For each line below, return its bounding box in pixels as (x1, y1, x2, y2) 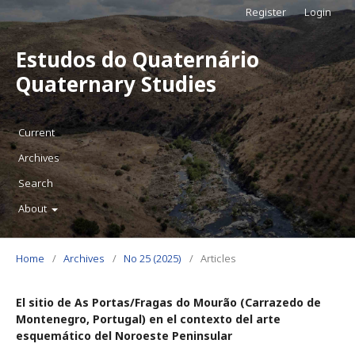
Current (18, 125, 55, 139)
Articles (200, 251, 236, 265)
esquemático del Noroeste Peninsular (16, 328, 232, 343)
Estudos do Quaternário (16, 45, 259, 74)
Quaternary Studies (16, 70, 216, 98)
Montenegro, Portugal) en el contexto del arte (16, 311, 281, 326)
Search (18, 176, 53, 190)
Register (246, 5, 286, 19)
